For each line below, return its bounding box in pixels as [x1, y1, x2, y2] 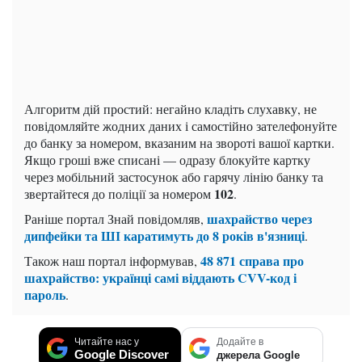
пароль [24, 285, 65, 305]
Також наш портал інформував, [24, 252, 200, 270]
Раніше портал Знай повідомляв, [24, 210, 207, 228]
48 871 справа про [200, 251, 304, 271]
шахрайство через [207, 209, 312, 229]
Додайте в [217, 336, 263, 348]
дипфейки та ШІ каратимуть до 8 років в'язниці [24, 226, 305, 246]
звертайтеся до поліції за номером [24, 185, 214, 203]
